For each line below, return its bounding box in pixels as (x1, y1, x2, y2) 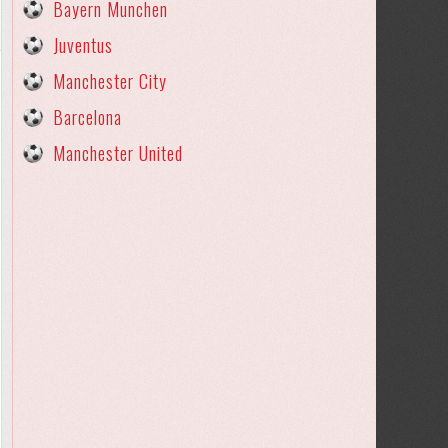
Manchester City (53, 68, 167, 94)
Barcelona (53, 104, 122, 130)
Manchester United (53, 140, 183, 166)
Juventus (53, 32, 113, 58)
